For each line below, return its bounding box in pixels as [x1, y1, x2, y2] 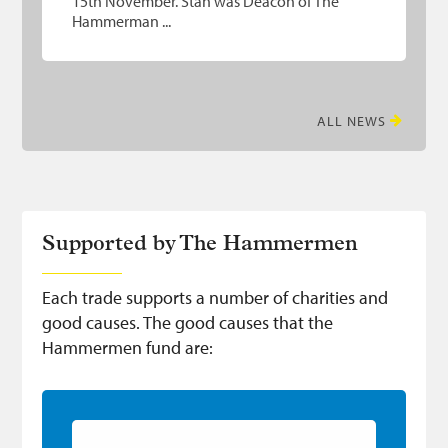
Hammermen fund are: [42, 336, 214, 360]
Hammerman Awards [72, 418, 233, 442]
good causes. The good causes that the [42, 311, 334, 335]
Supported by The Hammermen [42, 234, 359, 256]
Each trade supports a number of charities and [42, 286, 389, 310]
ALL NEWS [316, 112, 386, 131]
